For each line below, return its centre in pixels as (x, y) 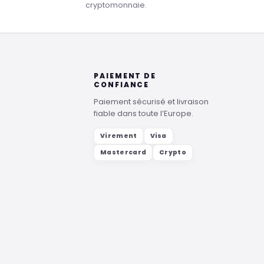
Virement (119, 136)
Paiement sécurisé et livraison (151, 102)
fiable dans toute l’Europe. (143, 114)
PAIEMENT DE (125, 76)
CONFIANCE (122, 85)
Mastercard (123, 153)
